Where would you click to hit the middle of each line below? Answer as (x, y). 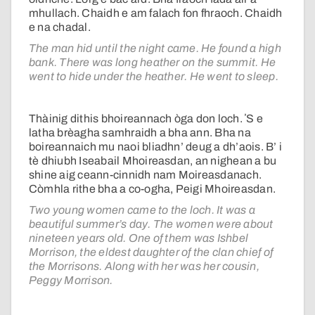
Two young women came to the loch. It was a (142, 210)
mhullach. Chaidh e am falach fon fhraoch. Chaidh (156, 13)
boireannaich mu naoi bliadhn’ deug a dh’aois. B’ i (155, 147)
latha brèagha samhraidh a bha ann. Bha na (140, 133)
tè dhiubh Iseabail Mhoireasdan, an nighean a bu (153, 161)
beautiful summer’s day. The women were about (151, 224)
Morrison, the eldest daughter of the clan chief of (151, 252)
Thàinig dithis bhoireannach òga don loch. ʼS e (146, 119)
